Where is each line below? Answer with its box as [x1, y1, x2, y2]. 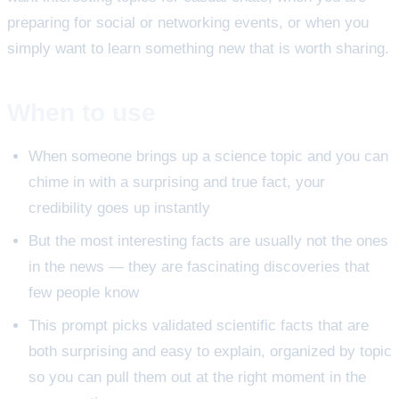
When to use [7, 98, 156, 126]
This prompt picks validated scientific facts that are [28, 317, 369, 335]
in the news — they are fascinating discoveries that [28, 258, 370, 276]
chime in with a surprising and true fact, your [28, 174, 325, 191]
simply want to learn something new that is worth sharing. [7, 39, 389, 57]
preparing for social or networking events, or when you [7, 13, 369, 31]
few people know [28, 284, 139, 302]
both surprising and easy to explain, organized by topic [28, 343, 392, 361]
